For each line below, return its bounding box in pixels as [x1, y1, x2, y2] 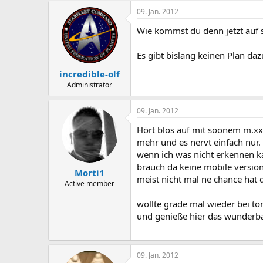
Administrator [67, 79, 112, 90]
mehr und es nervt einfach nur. [137, 136, 261, 148]
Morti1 [75, 167, 104, 178]
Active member [65, 178, 114, 188]
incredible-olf [59, 68, 120, 80]
